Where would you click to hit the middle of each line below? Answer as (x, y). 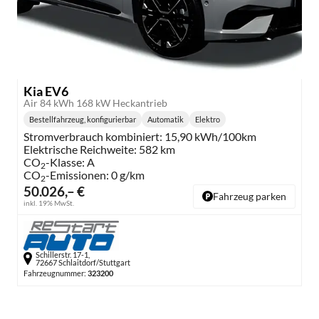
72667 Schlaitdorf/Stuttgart (83, 263)
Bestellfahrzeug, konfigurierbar (83, 119)
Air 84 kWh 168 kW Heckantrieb (95, 103)
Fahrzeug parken (250, 196)
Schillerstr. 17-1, (63, 255)
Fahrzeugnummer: (55, 273)
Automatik (166, 119)
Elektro (208, 119)
